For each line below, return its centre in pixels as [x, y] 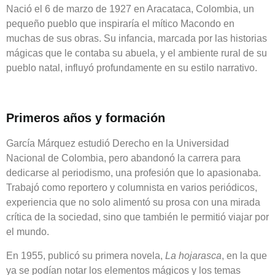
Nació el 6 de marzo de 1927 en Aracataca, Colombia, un [130, 9]
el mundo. [28, 232]
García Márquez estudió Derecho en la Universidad [118, 144]
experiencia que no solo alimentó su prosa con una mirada [133, 203]
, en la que [244, 255]
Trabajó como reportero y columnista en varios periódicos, [132, 188]
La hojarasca [193, 255]
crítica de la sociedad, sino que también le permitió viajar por [137, 217]
